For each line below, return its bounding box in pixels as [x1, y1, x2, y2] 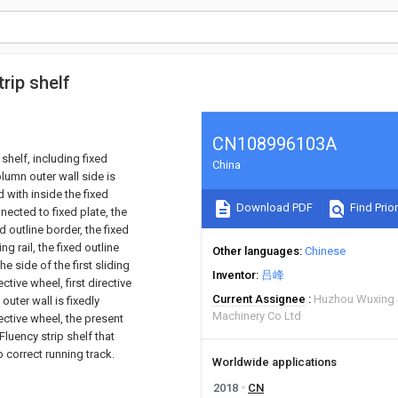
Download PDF [234, 201, 313, 215]
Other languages [212, 244, 299, 258]
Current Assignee [212, 292, 306, 306]
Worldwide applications [212, 355, 337, 369]
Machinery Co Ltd [212, 309, 301, 322]
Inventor [212, 268, 256, 282]
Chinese [305, 244, 346, 258]
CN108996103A [212, 133, 337, 155]
